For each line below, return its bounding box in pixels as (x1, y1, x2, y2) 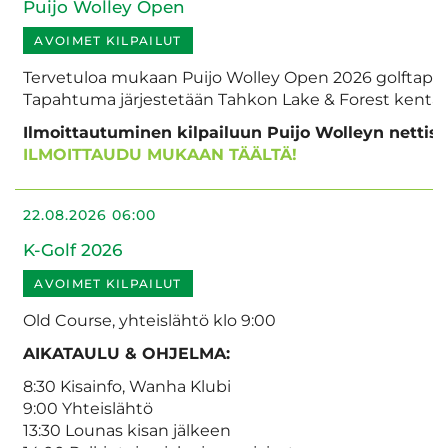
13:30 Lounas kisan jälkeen (23, 420, 231, 440)
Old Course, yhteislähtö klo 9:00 (23, 310, 276, 330)
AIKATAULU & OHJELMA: (23, 343, 230, 363)
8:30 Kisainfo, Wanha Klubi (23, 376, 231, 396)
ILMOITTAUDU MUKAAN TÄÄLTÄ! (23, 144, 297, 164)
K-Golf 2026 (23, 240, 122, 261)
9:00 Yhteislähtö (23, 398, 153, 418)
